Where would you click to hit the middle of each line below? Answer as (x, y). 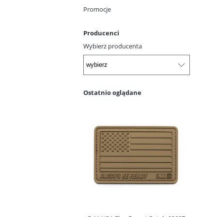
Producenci (101, 33)
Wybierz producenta (113, 46)
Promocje (97, 9)
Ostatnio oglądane (112, 92)
